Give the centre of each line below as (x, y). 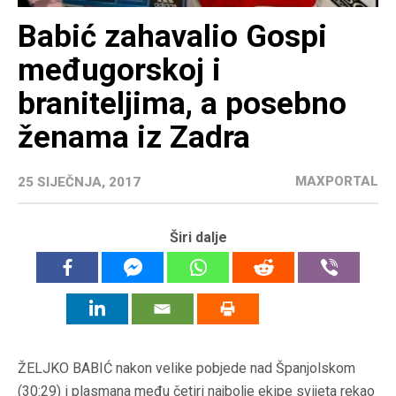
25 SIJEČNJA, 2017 (79, 183)
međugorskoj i (119, 71)
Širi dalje (198, 238)
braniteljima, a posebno (182, 104)
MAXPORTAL (337, 182)
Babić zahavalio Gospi (172, 37)
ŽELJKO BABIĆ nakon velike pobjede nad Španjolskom (187, 369)
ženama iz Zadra (134, 138)
